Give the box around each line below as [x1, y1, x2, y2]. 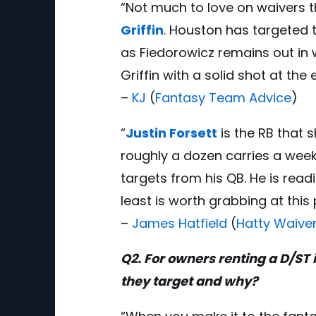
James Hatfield [132, 214, 227, 232]
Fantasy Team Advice [155, 88, 291, 107]
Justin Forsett [126, 123, 217, 142]
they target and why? [121, 272, 258, 290]
